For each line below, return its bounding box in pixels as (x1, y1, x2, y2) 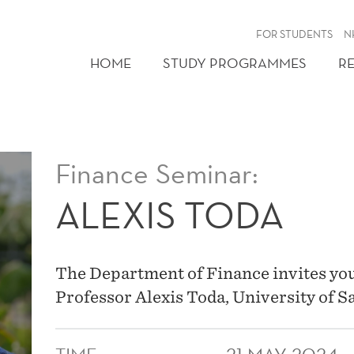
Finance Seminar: (55, 156, 259, 191)
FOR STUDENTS (256, 27, 333, 41)
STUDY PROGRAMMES (163, 54, 307, 72)
